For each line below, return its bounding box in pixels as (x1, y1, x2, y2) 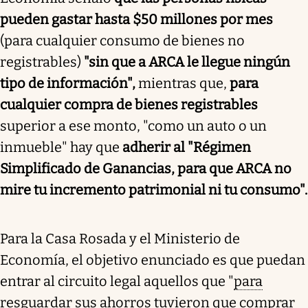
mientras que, (135, 74, 230, 91)
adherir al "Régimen (122, 138, 251, 155)
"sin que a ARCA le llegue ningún (84, 53, 290, 70)
